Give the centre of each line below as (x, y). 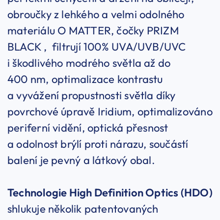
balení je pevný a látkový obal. (81, 160)
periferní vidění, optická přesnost (88, 128)
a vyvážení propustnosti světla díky (92, 96)
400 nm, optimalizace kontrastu (85, 79)
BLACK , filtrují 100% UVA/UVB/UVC (97, 47)
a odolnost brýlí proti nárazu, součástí (98, 144)
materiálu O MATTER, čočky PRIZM (93, 31)
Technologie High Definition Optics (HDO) (110, 193)
